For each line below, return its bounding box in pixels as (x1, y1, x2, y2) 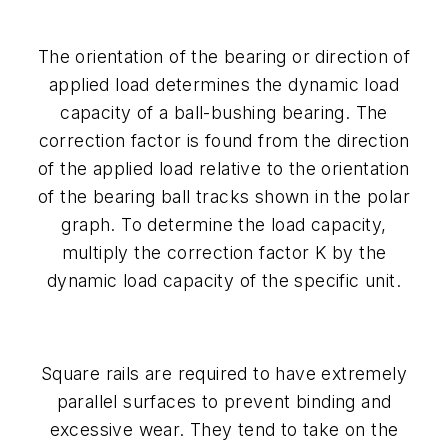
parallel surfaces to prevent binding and (56, 391, 392, 413)
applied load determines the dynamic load (49, 73, 399, 95)
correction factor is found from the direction (38, 129, 410, 151)
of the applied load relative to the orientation (38, 157, 410, 179)
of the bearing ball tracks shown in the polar (38, 185, 410, 207)
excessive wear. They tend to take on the (49, 419, 399, 441)
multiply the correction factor (61, 241, 316, 263)
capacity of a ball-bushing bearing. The (60, 101, 388, 123)
